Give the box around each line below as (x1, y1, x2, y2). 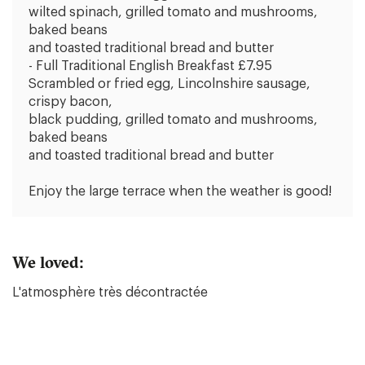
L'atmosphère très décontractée (12, 286, 208, 299)
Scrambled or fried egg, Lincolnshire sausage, (29, 77, 310, 90)
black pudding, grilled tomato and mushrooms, (29, 113, 318, 126)
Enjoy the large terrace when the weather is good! (29, 185, 332, 198)
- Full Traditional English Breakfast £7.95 (29, 59, 272, 73)
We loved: (12, 252, 83, 272)
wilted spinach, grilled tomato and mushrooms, (29, 6, 318, 19)
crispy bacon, (29, 95, 112, 108)
